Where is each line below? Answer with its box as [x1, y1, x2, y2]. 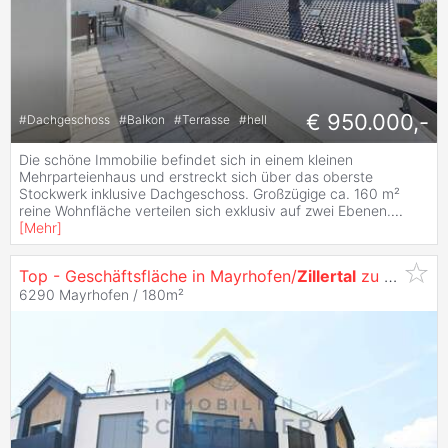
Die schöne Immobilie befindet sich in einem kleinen [19, 151, 353, 169]
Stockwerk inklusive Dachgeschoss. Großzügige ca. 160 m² [19, 185, 400, 203]
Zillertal [297, 266, 356, 287]
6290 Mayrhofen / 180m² [19, 286, 184, 304]
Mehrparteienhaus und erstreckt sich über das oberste [19, 168, 373, 186]
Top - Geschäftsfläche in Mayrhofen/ [19, 266, 297, 287]
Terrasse [182, 111, 233, 127]
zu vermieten [356, 266, 384, 287]
